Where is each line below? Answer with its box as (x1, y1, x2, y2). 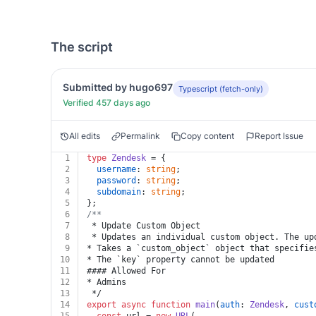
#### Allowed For (87, 266, 166, 276)
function (151, 300, 190, 310)
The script (51, 39, 113, 54)
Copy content (181, 130, 234, 141)
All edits (69, 130, 100, 141)
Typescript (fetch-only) (178, 84, 263, 94)
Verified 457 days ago (63, 97, 150, 108)
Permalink (121, 130, 160, 141)
